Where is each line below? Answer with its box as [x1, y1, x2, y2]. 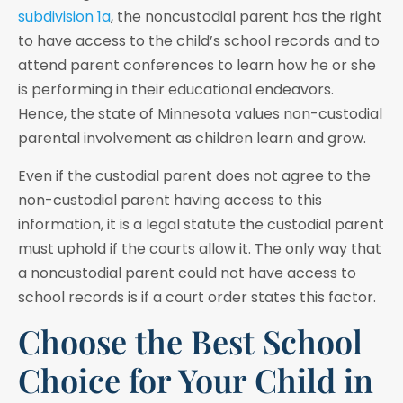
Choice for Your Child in [18, 357, 373, 401]
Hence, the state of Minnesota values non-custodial [18, 103, 382, 125]
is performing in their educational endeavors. [18, 79, 334, 101]
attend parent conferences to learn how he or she [18, 55, 376, 76]
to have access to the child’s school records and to [18, 31, 380, 52]
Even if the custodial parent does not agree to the [18, 165, 371, 186]
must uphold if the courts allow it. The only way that [18, 237, 381, 259]
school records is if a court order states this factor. [18, 286, 376, 308]
